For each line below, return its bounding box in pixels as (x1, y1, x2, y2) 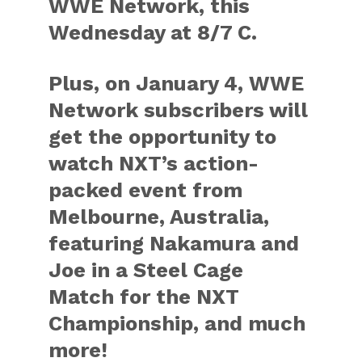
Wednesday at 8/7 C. (48, 20, 258, 44)
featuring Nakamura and (48, 231, 300, 255)
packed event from (48, 178, 243, 202)
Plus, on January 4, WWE (48, 71, 305, 95)
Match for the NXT (48, 284, 240, 309)
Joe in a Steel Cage (48, 258, 244, 282)
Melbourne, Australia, (48, 204, 270, 229)
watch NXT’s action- (48, 151, 259, 175)
